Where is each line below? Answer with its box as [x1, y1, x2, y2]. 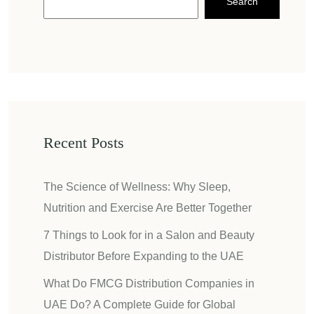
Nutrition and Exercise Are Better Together [43, 201, 252, 214]
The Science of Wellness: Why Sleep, [43, 180, 231, 193]
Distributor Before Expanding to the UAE [43, 250, 244, 262]
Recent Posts [43, 133, 124, 151]
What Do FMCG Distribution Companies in [43, 277, 254, 289]
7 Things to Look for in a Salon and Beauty [43, 228, 254, 241]
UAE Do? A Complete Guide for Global [43, 298, 235, 310]
